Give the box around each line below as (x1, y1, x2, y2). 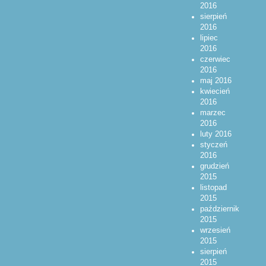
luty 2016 (199, 129, 232, 138)
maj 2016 (199, 76, 232, 85)
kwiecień (199, 87, 230, 96)
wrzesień (199, 226, 230, 235)
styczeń (199, 140, 227, 149)
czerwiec (199, 55, 230, 64)
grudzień (199, 161, 229, 170)
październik (199, 204, 239, 213)
